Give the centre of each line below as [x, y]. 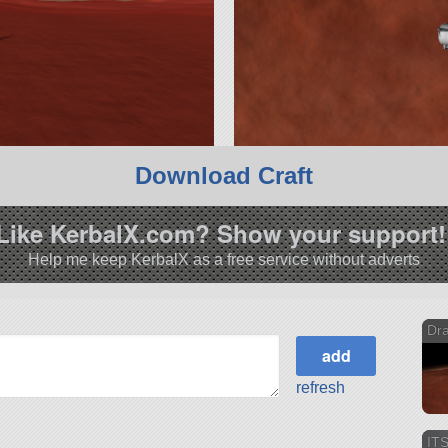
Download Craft [224, 176]
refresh [321, 387]
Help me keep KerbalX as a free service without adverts [224, 259]
